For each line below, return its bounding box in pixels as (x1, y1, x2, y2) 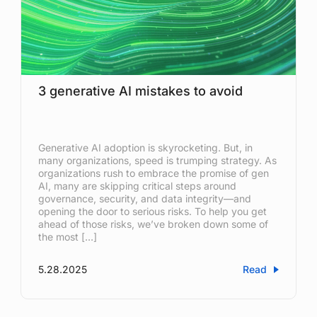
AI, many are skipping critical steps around (38, 179, 236, 192)
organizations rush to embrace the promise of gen (38, 166, 269, 179)
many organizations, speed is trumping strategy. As (38, 154, 277, 166)
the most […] (38, 230, 97, 243)
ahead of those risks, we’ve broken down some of (38, 217, 268, 230)
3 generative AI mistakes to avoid (38, 83, 243, 98)
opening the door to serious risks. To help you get (38, 204, 267, 217)
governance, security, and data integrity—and (38, 192, 251, 204)
